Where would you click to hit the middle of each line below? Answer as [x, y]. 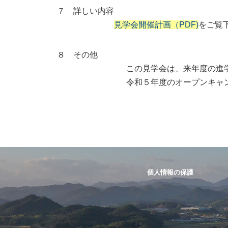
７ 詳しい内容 [83, 11]
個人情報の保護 [170, 172]
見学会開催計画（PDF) [156, 25]
